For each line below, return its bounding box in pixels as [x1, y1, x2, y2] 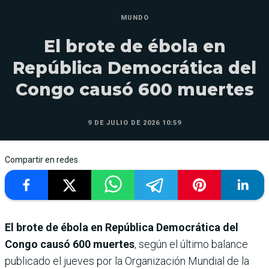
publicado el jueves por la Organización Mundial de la [5, 255, 249, 267]
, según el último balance [134, 238, 248, 250]
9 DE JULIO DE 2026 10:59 [88, 119, 181, 127]
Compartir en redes [5, 155, 78, 165]
